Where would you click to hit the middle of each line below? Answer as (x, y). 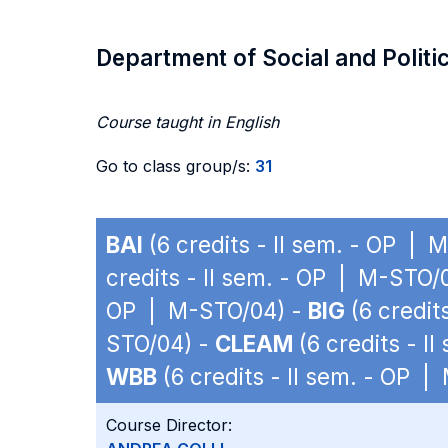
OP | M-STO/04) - (207, 310)
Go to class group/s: (175, 166)
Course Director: (169, 425)
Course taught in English (187, 122)
